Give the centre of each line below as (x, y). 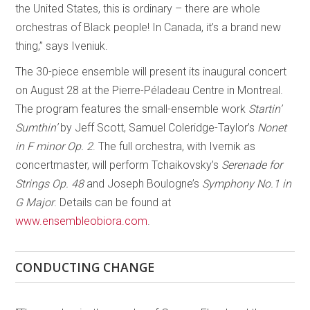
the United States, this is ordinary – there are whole (138, 8)
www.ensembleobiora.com (82, 221)
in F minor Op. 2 (54, 146)
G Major (35, 202)
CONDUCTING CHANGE (85, 267)
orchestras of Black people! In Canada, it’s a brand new (148, 27)
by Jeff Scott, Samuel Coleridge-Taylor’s (159, 127)
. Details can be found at (113, 202)
